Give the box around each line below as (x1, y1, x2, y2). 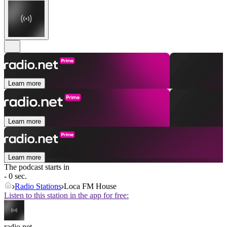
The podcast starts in (4, 163, 69, 172)
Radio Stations (15, 182, 61, 191)
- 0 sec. (4, 172, 27, 181)
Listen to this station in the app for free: (4, 191, 129, 200)
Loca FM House (64, 182, 117, 191)
